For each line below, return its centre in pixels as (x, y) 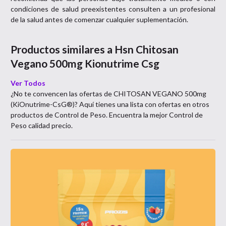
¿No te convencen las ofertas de (62, 94)
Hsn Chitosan (147, 49)
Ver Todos (28, 83)
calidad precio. (50, 125)
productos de (33, 115)
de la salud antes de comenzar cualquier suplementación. (99, 19)
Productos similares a (63, 49)
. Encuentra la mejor (137, 115)
